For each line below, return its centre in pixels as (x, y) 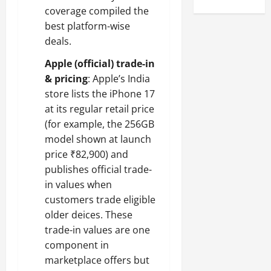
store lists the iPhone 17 (100, 94)
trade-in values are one (97, 230)
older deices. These (89, 215)
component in (77, 245)
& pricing (66, 79)
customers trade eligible (100, 200)
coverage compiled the (97, 11)
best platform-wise (87, 26)
